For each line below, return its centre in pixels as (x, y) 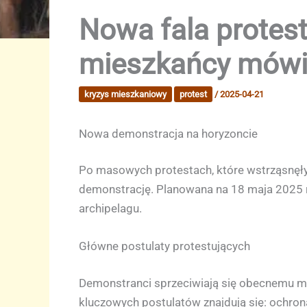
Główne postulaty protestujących (164, 246)
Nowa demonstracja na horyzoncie (168, 133)
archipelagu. (110, 208)
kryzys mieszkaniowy (125, 94)
